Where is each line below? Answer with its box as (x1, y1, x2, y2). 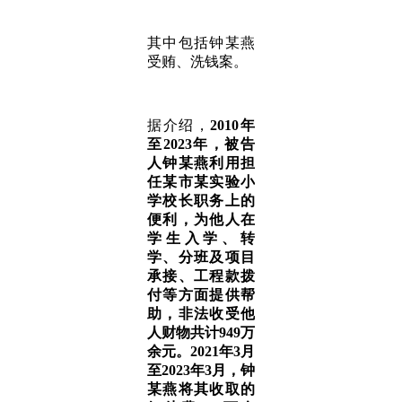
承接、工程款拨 (147, 268, 255, 284)
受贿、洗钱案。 (147, 54, 248, 69)
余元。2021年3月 (147, 344, 255, 359)
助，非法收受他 (147, 306, 255, 321)
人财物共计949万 (147, 325, 255, 340)
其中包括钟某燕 (147, 35, 255, 50)
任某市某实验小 (147, 174, 255, 189)
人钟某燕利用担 (147, 155, 255, 170)
